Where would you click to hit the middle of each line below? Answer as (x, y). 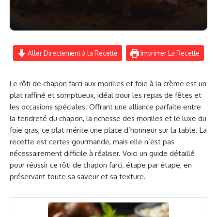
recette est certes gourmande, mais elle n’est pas (92, 142)
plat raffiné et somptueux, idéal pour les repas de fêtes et (106, 95)
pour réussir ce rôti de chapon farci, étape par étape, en (101, 165)
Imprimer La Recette (169, 53)
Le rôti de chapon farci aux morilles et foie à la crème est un (108, 84)
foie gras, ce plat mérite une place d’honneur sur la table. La (108, 130)
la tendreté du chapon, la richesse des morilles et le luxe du (108, 118)
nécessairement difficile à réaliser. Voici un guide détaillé (102, 153)
